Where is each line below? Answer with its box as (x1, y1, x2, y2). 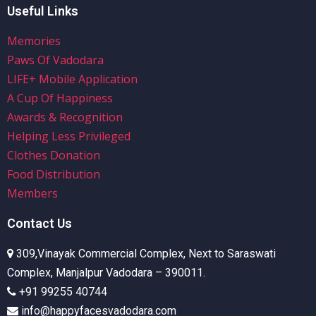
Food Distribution (7, 166, 100, 183)
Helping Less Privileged (7, 128, 130, 145)
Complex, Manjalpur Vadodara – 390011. (7, 266, 205, 280)
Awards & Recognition (7, 109, 123, 126)
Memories (7, 33, 61, 49)
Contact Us (7, 216, 72, 231)
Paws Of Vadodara (7, 52, 104, 68)
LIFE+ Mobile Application (7, 71, 138, 87)
